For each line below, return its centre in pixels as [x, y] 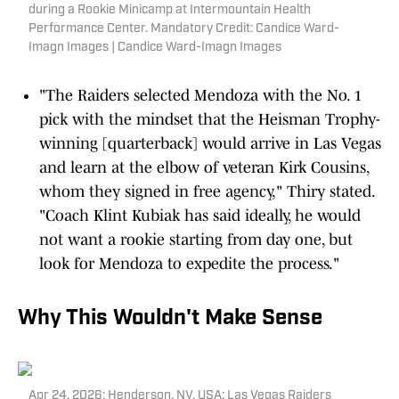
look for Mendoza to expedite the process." [189, 264]
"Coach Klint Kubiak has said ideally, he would [200, 216]
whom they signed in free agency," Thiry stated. [207, 191]
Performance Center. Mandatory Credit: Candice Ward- [184, 29]
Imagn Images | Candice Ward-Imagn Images [155, 48]
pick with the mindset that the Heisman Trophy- [210, 119]
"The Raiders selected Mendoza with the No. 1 [200, 95]
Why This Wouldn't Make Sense [170, 319]
